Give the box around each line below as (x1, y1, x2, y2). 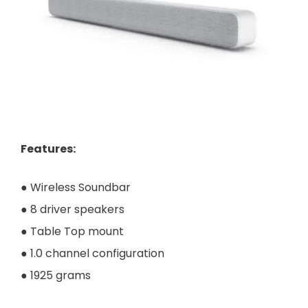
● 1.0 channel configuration (21, 245, 164, 261)
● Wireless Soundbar (21, 179, 131, 195)
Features (21, 140, 73, 157)
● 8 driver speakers (21, 201, 127, 217)
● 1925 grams (21, 267, 91, 283)
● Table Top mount (21, 223, 124, 239)
